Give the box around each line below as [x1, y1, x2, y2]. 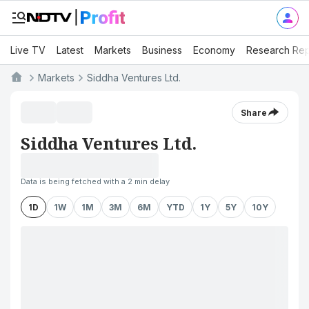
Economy [193, 43, 235, 56]
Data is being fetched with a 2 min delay [21, 177, 170, 186]
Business [142, 43, 182, 56]
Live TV [10, 43, 46, 56]
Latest [57, 43, 83, 56]
